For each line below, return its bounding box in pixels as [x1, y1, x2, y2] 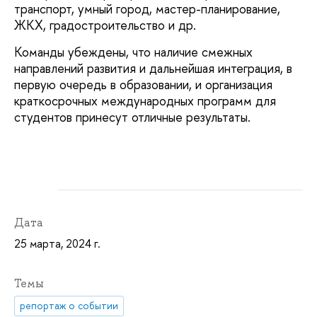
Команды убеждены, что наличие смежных [14, 42, 253, 61]
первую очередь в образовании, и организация [14, 75, 272, 93]
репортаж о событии [20, 299, 119, 313]
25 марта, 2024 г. [14, 236, 100, 252]
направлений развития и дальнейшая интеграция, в [14, 59, 292, 77]
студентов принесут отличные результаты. [14, 108, 250, 126]
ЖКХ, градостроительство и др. [14, 16, 196, 35]
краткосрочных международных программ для [14, 91, 276, 110]
